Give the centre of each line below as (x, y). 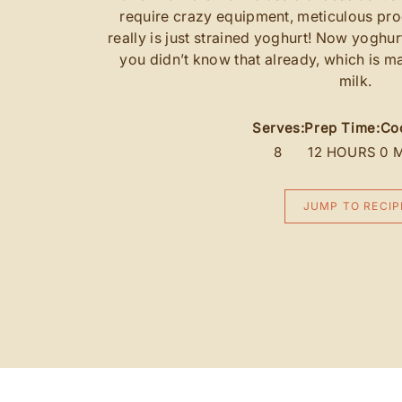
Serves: (279, 127)
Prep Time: (342, 127)
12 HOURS (342, 152)
